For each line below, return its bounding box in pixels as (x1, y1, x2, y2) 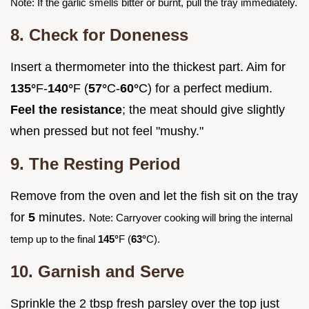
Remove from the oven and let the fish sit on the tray (10, 189, 298, 203)
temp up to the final (10, 233, 98, 246)
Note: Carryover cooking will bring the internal (89, 212, 292, 224)
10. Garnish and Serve (10, 262, 184, 281)
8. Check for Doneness (10, 26, 188, 45)
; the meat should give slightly (122, 103, 285, 117)
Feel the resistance (10, 103, 122, 117)
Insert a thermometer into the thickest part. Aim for (10, 60, 286, 74)
